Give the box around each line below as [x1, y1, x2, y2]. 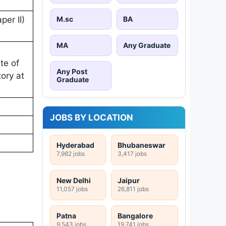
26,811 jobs [118, 185, 149, 193]
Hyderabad [56, 140, 94, 149]
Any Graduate [123, 40, 171, 49]
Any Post [56, 67, 87, 76]
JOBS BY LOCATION [50, 112, 133, 123]
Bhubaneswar [118, 140, 165, 149]
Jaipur [118, 176, 140, 185]
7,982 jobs [56, 149, 85, 157]
